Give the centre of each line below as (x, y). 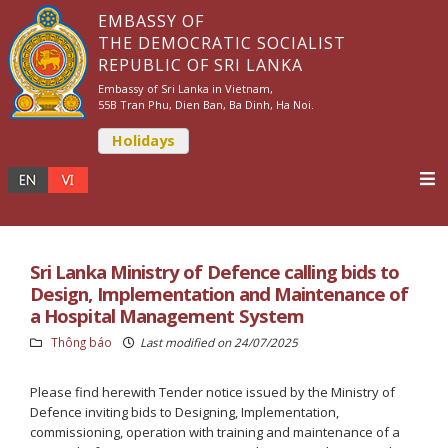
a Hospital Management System (167, 315)
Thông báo (81, 342)
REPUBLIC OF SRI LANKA (200, 65)
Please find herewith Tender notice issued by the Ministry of (212, 392)
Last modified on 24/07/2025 (219, 342)
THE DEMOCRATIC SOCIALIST (222, 43)
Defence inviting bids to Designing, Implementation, (184, 412)
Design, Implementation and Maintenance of (219, 293)
